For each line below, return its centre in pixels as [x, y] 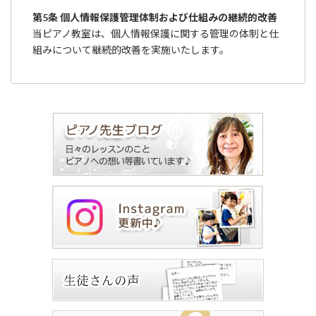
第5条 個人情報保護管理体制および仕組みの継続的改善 [155, 17]
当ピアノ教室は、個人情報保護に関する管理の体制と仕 [156, 33]
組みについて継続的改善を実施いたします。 [131, 49]
